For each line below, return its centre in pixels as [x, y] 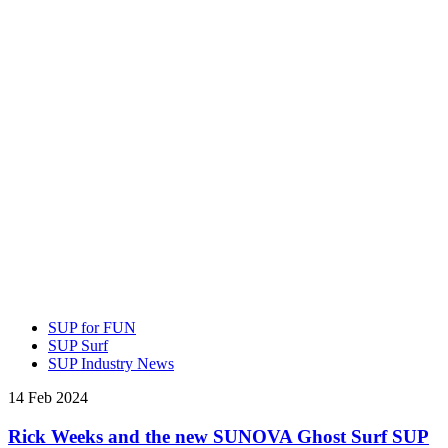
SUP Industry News [111, 363]
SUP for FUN [92, 327]
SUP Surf [78, 345]
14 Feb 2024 [48, 397]
